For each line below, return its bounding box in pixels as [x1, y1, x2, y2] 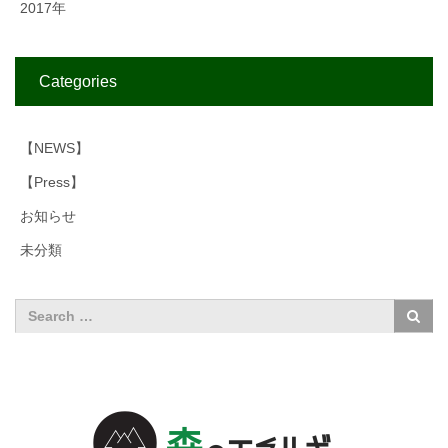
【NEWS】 [20, 140, 89, 157]
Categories [39, 73, 117, 91]
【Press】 [20, 174, 84, 191]
